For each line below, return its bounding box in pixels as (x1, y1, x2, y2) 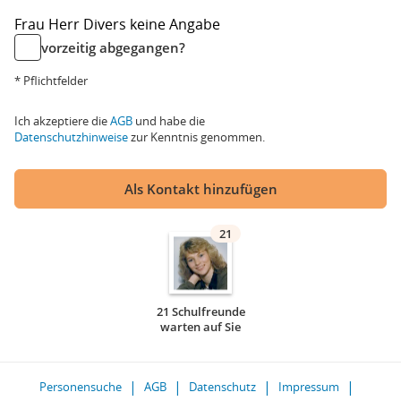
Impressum (278, 379, 339, 395)
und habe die (132, 113, 205, 129)
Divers (83, 14, 130, 34)
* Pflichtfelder (14, 73, 88, 89)
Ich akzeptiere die (14, 113, 110, 129)
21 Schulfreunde (156, 303, 245, 320)
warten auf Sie (160, 319, 241, 335)
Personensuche (39, 379, 122, 395)
